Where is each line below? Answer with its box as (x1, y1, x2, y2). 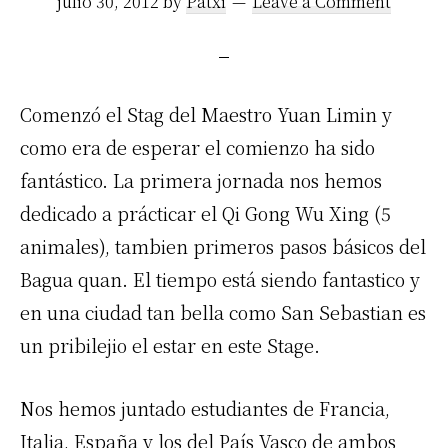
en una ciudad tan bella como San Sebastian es (20, 299, 426, 326)
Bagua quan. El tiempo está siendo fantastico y (20, 266, 420, 293)
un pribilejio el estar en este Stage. (20, 332, 320, 359)
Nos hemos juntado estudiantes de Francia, (20, 395, 390, 422)
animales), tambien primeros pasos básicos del (20, 233, 426, 260)
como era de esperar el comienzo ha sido (20, 134, 375, 161)
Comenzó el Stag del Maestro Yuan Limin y (20, 101, 392, 128)
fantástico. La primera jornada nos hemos (20, 167, 382, 194)
